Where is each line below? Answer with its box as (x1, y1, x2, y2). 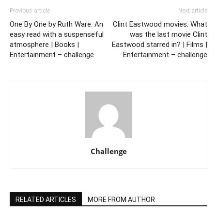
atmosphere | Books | (10, 40, 79, 49)
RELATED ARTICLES (15, 196, 76, 204)
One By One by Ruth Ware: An (10, 20, 103, 29)
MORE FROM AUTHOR (88, 196, 155, 204)
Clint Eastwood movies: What (113, 20, 207, 29)
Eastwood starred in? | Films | (112, 40, 207, 49)
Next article (178, 7, 207, 15)
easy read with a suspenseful (10, 30, 104, 39)
